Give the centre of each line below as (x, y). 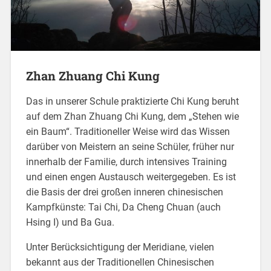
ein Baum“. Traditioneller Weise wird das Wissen (128, 131)
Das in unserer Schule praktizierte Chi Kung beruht (132, 101)
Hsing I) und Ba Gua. (70, 222)
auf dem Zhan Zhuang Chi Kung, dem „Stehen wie (132, 116)
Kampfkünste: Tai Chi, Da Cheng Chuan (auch (123, 207)
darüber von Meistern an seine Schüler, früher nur (130, 146)
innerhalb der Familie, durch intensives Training (126, 162)
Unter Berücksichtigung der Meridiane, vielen (120, 247)
